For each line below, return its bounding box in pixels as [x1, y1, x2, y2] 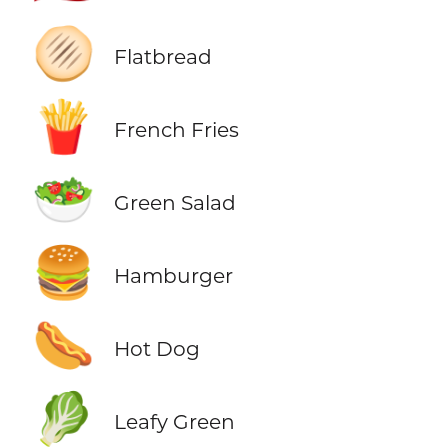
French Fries [113, 117, 239, 143]
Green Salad [113, 190, 236, 216]
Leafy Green [113, 409, 235, 435]
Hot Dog [113, 336, 200, 362]
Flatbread [113, 44, 212, 70]
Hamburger [113, 263, 233, 289]
